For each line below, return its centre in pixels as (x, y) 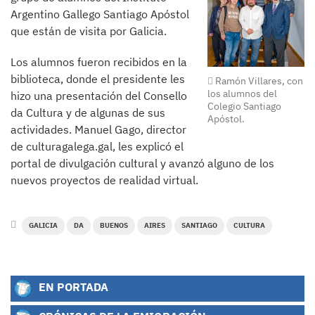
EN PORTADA (72, 287)
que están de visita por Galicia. (89, 31)
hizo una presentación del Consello (99, 96)
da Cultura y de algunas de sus (88, 112)
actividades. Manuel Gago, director (98, 129)
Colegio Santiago (245, 107)
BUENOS (114, 225)
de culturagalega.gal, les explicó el (97, 146)
